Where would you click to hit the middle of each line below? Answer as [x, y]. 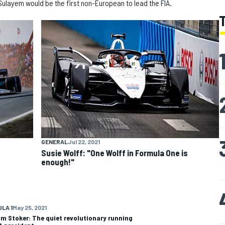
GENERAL [54, 142]
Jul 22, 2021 [84, 142]
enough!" [58, 162]
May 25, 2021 [30, 208]
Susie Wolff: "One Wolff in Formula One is [114, 153]
